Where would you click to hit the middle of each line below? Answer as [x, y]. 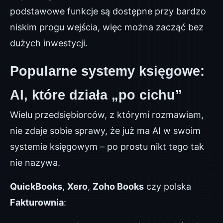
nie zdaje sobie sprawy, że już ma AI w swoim [105, 131]
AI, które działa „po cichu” [96, 95]
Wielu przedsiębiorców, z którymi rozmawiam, [107, 115]
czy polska [167, 186]
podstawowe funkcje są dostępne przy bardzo [108, 11]
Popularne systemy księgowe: [107, 71]
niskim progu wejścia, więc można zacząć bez [107, 27]
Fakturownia [37, 202]
